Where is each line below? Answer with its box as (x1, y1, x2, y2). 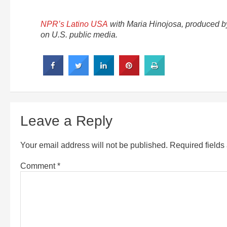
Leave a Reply (20, 112, 112, 129)
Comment (20, 161, 57, 170)
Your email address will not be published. (20, 140, 168, 149)
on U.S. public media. (41, 30, 118, 39)
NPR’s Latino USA (41, 19, 108, 28)
